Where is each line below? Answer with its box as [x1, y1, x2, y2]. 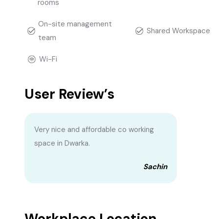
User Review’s [24, 85, 114, 103]
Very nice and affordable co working [34, 125, 154, 134]
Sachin [143, 162, 167, 172]
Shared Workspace [146, 26, 210, 36]
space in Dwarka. [34, 138, 90, 148]
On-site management [38, 19, 112, 29]
